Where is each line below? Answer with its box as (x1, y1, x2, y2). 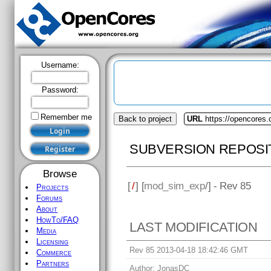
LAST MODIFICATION (129, 220, 258, 235)
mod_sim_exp (144, 179, 205, 192)
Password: (41, 85, 79, 94)
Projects (36, 183, 69, 192)
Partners (36, 259, 70, 268)
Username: (41, 60, 79, 70)
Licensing (36, 237, 69, 246)
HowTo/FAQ (36, 215, 79, 224)
